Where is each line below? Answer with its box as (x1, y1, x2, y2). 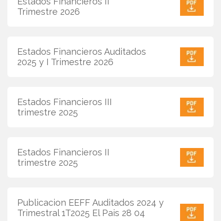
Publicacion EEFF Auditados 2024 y (17, 197, 164, 208)
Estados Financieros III (17, 97, 112, 107)
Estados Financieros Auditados (17, 46, 146, 57)
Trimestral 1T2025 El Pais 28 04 (17, 208, 145, 218)
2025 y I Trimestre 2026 (17, 57, 113, 67)
